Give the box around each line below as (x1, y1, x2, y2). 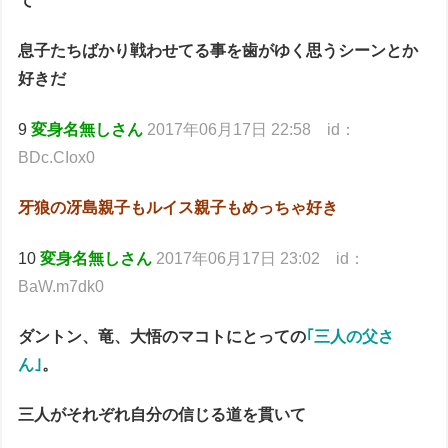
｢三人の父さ (306, 327, 395, 345)
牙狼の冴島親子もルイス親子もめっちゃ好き (18, 199, 339, 217)
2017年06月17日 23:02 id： (156, 249, 366, 267)
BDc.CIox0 (18, 148, 96, 166)
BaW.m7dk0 (18, 277, 105, 295)
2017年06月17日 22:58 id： (147, 120, 357, 138)
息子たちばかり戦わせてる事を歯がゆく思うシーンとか (18, 42, 419, 60)
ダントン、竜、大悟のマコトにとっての (18, 327, 307, 345)
